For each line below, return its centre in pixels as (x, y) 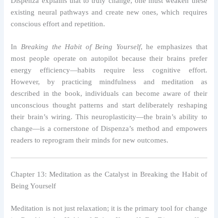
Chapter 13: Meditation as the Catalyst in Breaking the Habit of (109, 174)
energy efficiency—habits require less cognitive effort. (109, 70)
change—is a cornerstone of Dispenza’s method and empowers (109, 129)
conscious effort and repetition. (58, 24)
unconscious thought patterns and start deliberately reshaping (109, 105)
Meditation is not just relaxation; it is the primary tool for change (109, 209)
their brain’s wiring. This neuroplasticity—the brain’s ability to (109, 117)
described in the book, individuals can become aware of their (109, 94)
